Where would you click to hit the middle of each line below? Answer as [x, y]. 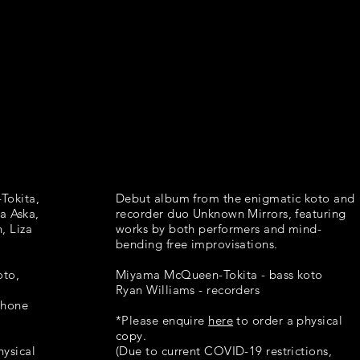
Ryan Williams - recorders [188, 290]
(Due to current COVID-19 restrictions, [224, 351]
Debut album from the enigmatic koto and [235, 198]
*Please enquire [162, 320]
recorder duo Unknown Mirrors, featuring [231, 213]
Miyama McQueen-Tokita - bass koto [219, 274]
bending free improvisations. [197, 244]
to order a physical [288, 320]
